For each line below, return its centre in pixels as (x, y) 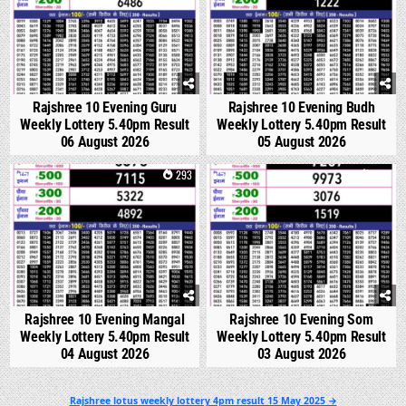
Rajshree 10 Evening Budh (301, 108)
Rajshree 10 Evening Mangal (105, 319)
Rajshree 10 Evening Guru (105, 108)
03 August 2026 (301, 353)
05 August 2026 (301, 142)
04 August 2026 (105, 353)
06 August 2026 (105, 142)
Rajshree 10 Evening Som (301, 319)
